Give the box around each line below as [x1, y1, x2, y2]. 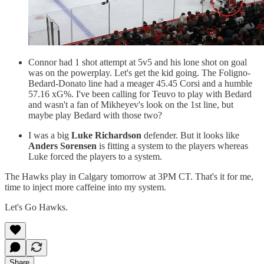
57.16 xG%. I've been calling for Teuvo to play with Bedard [28, 88, 252, 99]
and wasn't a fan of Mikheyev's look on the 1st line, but [28, 99, 233, 110]
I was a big [28, 130, 71, 140]
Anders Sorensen [28, 140, 97, 151]
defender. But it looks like [141, 130, 239, 140]
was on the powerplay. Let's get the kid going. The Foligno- [28, 67, 250, 78]
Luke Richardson [71, 130, 141, 140]
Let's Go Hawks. [5, 202, 68, 212]
